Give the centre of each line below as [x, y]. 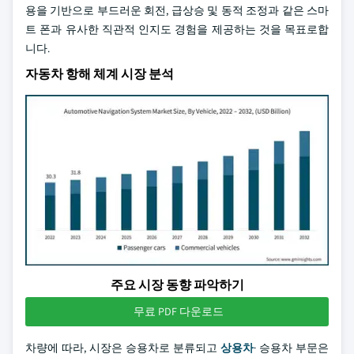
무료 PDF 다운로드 [179, 311]
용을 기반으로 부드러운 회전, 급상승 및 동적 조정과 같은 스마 [177, 10]
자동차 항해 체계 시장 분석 [100, 74]
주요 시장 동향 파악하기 [177, 285]
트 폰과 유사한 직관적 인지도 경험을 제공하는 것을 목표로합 [177, 29]
